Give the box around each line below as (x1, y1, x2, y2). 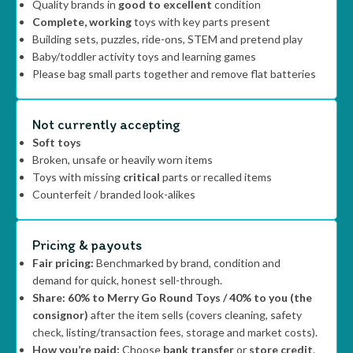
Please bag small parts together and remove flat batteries (32, 67, 316, 80)
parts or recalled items (160, 170, 272, 184)
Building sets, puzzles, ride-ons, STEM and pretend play (32, 32, 303, 46)
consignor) (32, 308, 88, 321)
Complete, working (32, 15, 132, 28)
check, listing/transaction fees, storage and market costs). (32, 325, 318, 339)
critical (123, 170, 160, 184)
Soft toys (32, 136, 81, 149)
